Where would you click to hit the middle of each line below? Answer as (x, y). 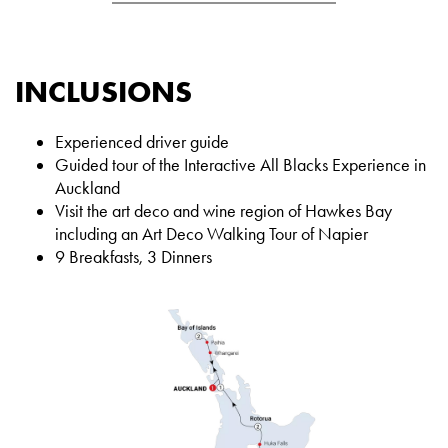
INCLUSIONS (103, 92)
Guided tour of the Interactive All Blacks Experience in (240, 165)
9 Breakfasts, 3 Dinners (133, 257)
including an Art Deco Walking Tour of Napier (211, 234)
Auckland (87, 188)
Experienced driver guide (142, 142)
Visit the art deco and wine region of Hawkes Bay (223, 211)
